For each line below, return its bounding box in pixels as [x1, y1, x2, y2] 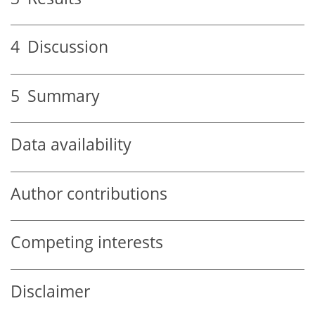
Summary [20, 84, 100, 107]
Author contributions [11, 182, 167, 205]
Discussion [20, 36, 108, 58]
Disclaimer [11, 280, 90, 302]
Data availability [11, 134, 131, 156]
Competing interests [11, 231, 163, 254]
